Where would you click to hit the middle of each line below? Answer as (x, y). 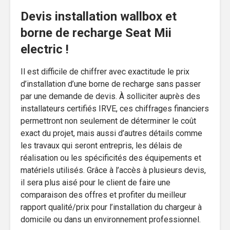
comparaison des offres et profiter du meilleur (103, 195)
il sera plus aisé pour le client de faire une (95, 182)
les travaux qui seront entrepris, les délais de (101, 145)
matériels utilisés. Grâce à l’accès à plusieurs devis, (113, 170)
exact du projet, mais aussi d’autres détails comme (111, 133)
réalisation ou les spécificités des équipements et (111, 158)
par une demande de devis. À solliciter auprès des (110, 96)
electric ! (45, 49)
